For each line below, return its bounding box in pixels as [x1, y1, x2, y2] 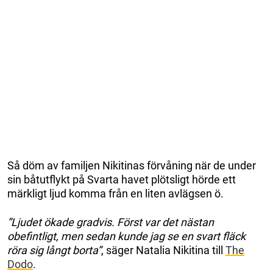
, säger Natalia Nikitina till [101, 243, 225, 257]
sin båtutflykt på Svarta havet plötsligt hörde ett [7, 172, 236, 186]
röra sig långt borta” [7, 243, 101, 257]
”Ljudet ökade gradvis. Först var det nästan [7, 215, 214, 229]
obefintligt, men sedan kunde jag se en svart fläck [7, 229, 246, 243]
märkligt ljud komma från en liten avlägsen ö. [7, 186, 224, 200]
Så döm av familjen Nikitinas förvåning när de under [7, 158, 256, 172]
